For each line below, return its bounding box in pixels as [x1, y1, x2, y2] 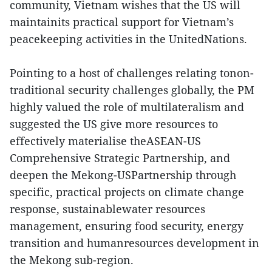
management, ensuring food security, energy [10, 219, 243, 233]
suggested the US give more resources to [10, 117, 218, 131]
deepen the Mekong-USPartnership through [10, 168, 236, 182]
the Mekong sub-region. [10, 253, 134, 267]
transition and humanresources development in [10, 236, 259, 250]
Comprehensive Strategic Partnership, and [10, 151, 230, 165]
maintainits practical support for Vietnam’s [10, 15, 234, 29]
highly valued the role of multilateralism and [10, 100, 244, 114]
